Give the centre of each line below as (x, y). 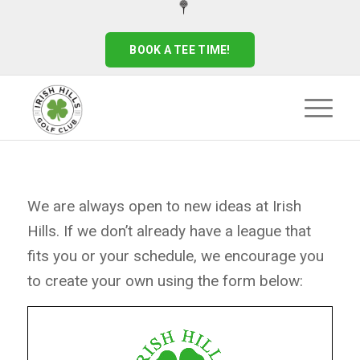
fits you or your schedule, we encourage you (175, 256)
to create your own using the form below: (165, 281)
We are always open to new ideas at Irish (164, 207)
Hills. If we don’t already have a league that (169, 231)
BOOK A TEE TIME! (180, 50)
